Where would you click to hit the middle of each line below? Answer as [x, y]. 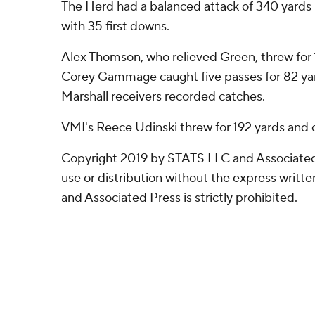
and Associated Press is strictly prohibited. [179, 198]
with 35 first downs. [115, 26]
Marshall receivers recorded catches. [163, 97]
